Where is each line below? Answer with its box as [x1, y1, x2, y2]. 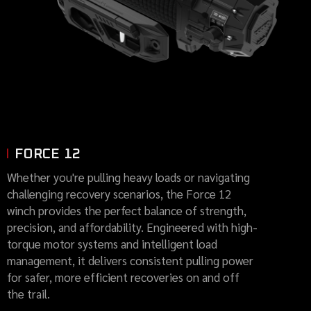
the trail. [6, 285, 50, 301]
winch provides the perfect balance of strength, [6, 202, 246, 218]
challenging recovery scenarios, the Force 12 [6, 185, 231, 201]
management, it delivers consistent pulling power [6, 252, 253, 268]
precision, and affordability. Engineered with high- [6, 219, 258, 235]
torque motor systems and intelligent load [6, 235, 217, 251]
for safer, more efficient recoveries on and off [6, 269, 239, 285]
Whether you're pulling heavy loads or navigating [6, 169, 250, 185]
